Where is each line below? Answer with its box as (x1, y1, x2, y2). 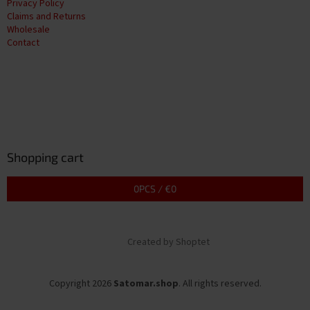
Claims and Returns (7, 10, 86, 24)
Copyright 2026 (48, 277, 113, 291)
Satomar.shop (113, 277, 179, 291)
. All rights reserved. (178, 277, 262, 291)
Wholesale (7, 23, 50, 37)
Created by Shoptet (127, 235, 210, 250)
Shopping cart (7, 149, 84, 165)
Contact (7, 36, 39, 51)
